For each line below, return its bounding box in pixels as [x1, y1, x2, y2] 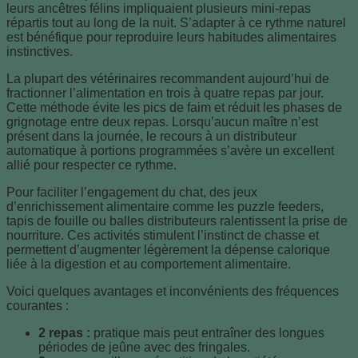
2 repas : [38, 325, 90, 340]
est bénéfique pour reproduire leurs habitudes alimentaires [6, 30, 336, 44]
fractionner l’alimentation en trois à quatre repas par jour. [6, 86, 324, 100]
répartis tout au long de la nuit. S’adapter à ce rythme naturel [6, 15, 346, 30]
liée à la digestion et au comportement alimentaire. [6, 257, 291, 271]
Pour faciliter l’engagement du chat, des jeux [6, 185, 257, 199]
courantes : [6, 298, 69, 312]
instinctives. [6, 44, 73, 58]
